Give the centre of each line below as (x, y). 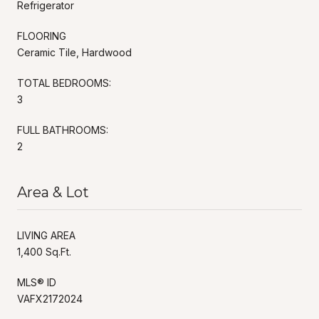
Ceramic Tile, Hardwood (74, 52)
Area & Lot (53, 192)
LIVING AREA (46, 235)
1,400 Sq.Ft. (44, 251)
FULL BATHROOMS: (63, 130)
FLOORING (42, 36)
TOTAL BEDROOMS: (64, 83)
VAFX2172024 (50, 298)
